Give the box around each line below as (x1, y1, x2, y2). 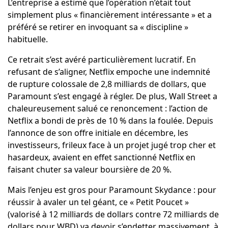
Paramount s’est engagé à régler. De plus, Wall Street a (7, 91, 217, 102)
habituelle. (7, 34, 48, 45)
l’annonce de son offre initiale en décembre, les (7, 127, 188, 139)
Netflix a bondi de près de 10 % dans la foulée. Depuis (7, 115, 213, 127)
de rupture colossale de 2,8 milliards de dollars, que (7, 78, 206, 90)
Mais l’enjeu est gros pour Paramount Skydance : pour (7, 184, 216, 196)
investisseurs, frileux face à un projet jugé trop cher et (7, 139, 216, 151)
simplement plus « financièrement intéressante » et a (7, 9, 212, 21)
